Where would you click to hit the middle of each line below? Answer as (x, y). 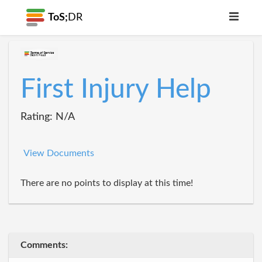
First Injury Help (116, 89)
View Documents (59, 153)
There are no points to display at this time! (107, 183)
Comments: (44, 245)
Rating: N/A (48, 117)
